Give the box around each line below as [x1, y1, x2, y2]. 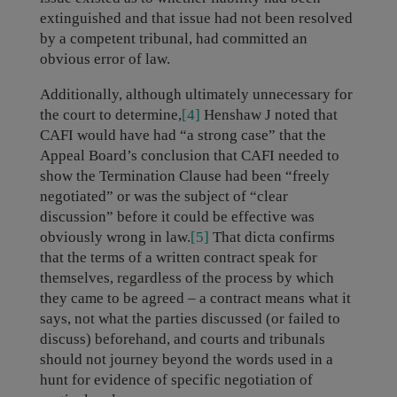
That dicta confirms [208, 229, 335, 245]
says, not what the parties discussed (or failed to [39, 310, 340, 327]
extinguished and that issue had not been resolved [39, 10, 353, 27]
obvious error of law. [39, 51, 170, 67]
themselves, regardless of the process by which [39, 269, 334, 286]
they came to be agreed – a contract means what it [39, 290, 351, 307]
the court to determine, [39, 106, 182, 123]
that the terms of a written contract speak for [39, 249, 317, 266]
